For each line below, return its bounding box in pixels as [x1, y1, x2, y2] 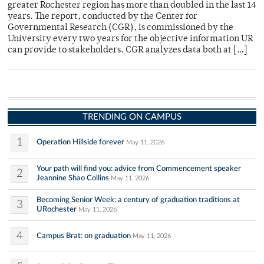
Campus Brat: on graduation [37, 232, 131, 240]
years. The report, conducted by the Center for [8, 12, 197, 21]
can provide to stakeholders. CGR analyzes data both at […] [8, 46, 247, 55]
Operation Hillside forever [37, 138, 124, 146]
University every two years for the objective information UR [8, 35, 253, 44]
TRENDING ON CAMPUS [82, 113, 181, 121]
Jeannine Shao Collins [37, 174, 109, 182]
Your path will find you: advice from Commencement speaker [37, 164, 241, 173]
